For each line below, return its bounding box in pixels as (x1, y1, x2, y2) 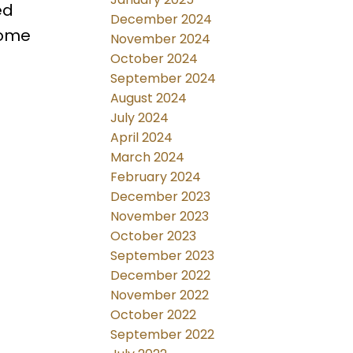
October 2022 (110, 306, 197, 325)
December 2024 (110, 10, 213, 29)
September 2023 (110, 247, 215, 266)
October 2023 (110, 227, 197, 246)
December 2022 (110, 266, 211, 285)
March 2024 (110, 148, 185, 167)
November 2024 (110, 30, 211, 49)
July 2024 (110, 109, 169, 128)
